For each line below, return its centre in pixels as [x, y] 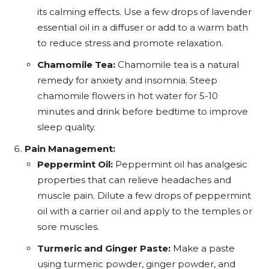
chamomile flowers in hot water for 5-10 [128, 96]
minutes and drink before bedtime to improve [143, 111]
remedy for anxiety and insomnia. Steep [127, 80]
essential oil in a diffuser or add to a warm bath [143, 27]
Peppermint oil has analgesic [180, 164]
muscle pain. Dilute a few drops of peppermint [144, 195]
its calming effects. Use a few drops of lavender [144, 12]
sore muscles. [68, 227]
